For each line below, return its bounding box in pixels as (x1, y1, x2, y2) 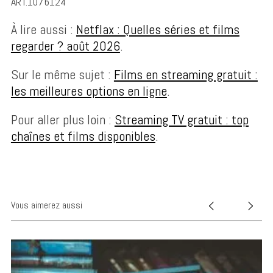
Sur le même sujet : (10, 65, 114, 83)
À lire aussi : (10, 20, 76, 38)
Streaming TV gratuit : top (114, 110, 249, 128)
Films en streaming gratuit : (113, 65, 258, 83)
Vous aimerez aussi (10, 198, 82, 211)
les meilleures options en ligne (10, 82, 167, 99)
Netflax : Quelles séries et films (76, 20, 239, 38)
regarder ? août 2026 (10, 37, 120, 54)
